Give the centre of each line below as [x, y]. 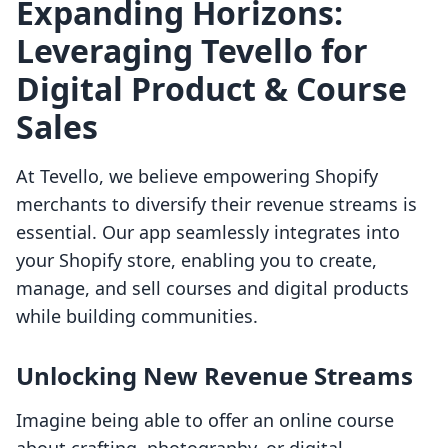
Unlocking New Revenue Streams [214, 376]
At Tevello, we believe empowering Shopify [197, 176]
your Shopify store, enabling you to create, [196, 260]
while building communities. [137, 316]
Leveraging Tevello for [192, 51]
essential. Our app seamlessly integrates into [208, 232]
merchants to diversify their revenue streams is [216, 204]
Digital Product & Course [211, 89]
